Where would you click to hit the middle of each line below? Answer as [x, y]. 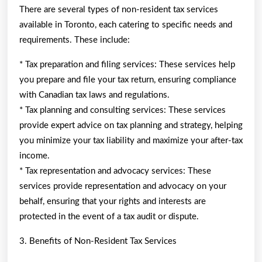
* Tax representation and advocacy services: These [115, 171]
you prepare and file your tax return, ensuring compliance [128, 80]
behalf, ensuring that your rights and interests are [113, 201]
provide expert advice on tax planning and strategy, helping [131, 125]
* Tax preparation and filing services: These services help [127, 64]
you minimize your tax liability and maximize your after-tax [131, 140]
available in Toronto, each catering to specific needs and [126, 25]
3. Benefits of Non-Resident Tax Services [98, 241]
